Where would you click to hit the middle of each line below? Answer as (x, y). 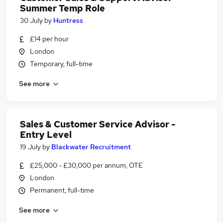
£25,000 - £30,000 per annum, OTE (86, 165)
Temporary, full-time (61, 64)
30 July (31, 20)
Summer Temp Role (62, 8)
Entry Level (46, 135)
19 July (30, 147)
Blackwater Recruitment (91, 147)
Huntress (68, 20)
